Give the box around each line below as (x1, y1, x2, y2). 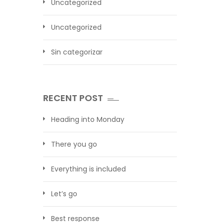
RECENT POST (43, 92, 103, 104)
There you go (51, 139, 97, 149)
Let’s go (51, 189, 77, 199)
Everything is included (51, 164, 126, 174)
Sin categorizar (51, 47, 103, 57)
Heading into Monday (51, 114, 124, 124)
